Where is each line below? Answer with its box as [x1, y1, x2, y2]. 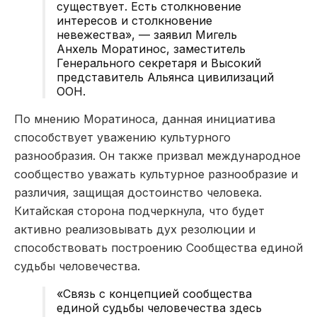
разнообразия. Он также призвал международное [14, 148, 301, 163]
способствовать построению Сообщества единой [14, 240, 303, 255]
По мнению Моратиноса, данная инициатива [14, 111, 275, 126]
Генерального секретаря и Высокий [57, 55, 261, 70]
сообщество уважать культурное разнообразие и [14, 166, 298, 181]
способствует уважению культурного [14, 129, 231, 144]
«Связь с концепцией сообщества [57, 286, 252, 301]
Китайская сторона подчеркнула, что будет [14, 203, 265, 218]
